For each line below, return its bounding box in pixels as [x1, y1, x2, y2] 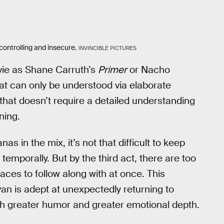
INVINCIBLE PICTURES [78, 44, 136, 52]
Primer [98, 63, 127, 76]
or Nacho [127, 63, 170, 76]
